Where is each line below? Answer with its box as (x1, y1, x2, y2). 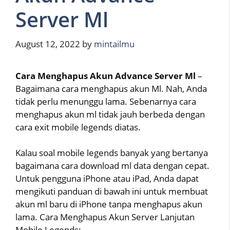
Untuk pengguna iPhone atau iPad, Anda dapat (15, 172, 199, 185)
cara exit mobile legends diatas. (15, 121, 141, 133)
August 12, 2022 (15, 37, 80, 50)
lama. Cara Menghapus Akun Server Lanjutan (15, 211, 195, 223)
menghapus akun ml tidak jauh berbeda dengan (15, 108, 205, 120)
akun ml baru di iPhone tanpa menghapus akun (15, 198, 202, 210)
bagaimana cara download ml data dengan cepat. (15, 160, 209, 172)
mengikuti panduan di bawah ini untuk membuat (15, 185, 208, 198)
